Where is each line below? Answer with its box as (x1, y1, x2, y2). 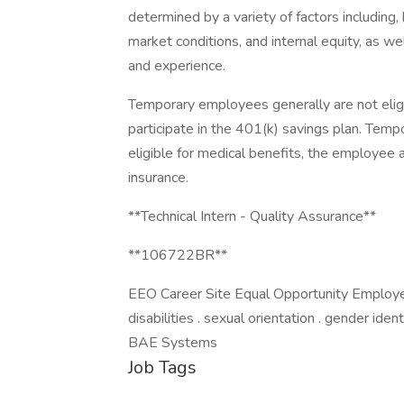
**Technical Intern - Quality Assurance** (128, 207, 376, 226)
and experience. (128, 56, 225, 76)
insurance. (128, 168, 188, 188)
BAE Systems (128, 333, 217, 353)
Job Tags (128, 355, 197, 380)
